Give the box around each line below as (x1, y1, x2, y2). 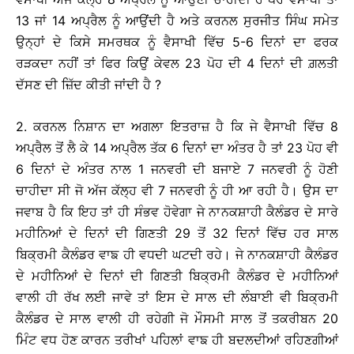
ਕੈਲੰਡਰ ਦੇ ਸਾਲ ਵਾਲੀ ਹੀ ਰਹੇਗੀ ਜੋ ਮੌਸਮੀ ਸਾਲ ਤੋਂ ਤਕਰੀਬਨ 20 (16, 311, 338, 327)
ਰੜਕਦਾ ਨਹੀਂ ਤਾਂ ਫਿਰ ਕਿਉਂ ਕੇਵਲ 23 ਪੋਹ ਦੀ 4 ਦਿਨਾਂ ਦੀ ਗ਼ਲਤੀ (16, 55, 338, 72)
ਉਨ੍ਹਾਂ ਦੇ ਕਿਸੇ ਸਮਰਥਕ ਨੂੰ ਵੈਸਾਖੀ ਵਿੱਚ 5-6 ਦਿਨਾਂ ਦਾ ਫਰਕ (16, 34, 338, 51)
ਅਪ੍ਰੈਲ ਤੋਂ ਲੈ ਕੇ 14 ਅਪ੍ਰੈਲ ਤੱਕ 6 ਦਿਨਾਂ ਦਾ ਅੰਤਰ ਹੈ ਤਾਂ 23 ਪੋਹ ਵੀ (16, 140, 338, 156)
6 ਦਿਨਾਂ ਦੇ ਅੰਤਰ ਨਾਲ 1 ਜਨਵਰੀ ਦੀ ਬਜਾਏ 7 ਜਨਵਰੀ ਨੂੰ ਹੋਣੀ (16, 161, 338, 178)
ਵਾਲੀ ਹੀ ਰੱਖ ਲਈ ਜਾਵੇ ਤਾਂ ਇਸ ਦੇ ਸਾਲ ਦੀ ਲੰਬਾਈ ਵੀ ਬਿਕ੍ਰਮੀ (16, 289, 338, 306)
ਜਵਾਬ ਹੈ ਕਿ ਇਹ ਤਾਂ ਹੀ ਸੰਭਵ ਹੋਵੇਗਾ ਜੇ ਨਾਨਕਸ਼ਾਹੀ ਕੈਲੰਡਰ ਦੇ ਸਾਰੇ (16, 204, 338, 220)
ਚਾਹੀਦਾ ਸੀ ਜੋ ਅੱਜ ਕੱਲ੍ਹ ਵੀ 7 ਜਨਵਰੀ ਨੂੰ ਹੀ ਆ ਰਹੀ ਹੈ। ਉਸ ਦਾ (16, 183, 338, 199)
